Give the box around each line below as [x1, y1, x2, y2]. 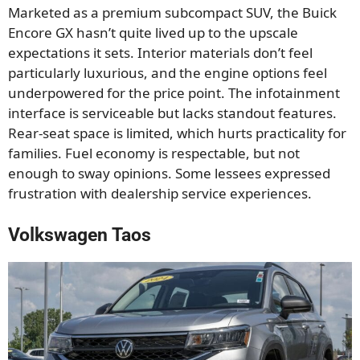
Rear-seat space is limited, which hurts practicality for [8, 124, 346, 143]
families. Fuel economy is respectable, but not [8, 144, 300, 163]
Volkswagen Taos [8, 223, 151, 246]
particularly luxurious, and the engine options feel [8, 63, 327, 83]
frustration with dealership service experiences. [8, 184, 312, 203]
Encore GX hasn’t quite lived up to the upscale [8, 23, 298, 43]
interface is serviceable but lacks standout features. [8, 104, 337, 123]
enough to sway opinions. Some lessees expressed [8, 164, 330, 183]
